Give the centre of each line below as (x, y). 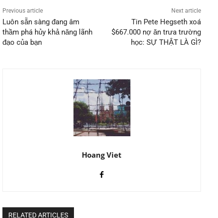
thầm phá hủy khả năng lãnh (47, 32)
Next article (186, 10)
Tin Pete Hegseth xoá (166, 22)
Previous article (23, 10)
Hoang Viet (102, 154)
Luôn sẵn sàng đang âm (41, 22)
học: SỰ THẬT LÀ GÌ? (166, 42)
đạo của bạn (22, 42)
